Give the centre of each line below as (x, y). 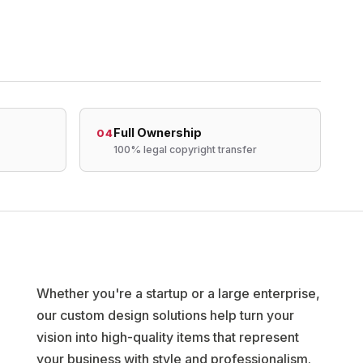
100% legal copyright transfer (185, 149)
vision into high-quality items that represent (168, 337)
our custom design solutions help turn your (166, 315)
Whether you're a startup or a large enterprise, (179, 293)
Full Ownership (157, 132)
